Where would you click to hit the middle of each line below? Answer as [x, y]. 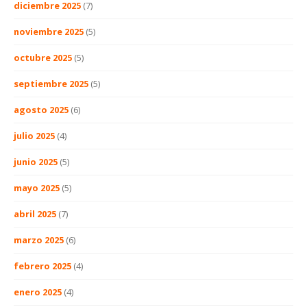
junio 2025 [36, 161]
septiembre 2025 [51, 83]
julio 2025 [34, 135]
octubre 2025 [43, 57]
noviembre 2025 [49, 31]
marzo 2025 [39, 240]
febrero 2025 [42, 266]
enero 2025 [38, 292]
